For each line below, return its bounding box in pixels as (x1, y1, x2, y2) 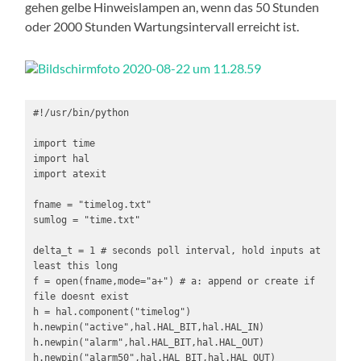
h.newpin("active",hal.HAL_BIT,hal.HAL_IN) (32, 322, 264, 334)
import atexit (32, 168, 106, 180)
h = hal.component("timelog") (32, 306, 191, 318)
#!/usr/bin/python (32, 107, 129, 119)
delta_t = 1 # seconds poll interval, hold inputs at (32, 245, 321, 257)
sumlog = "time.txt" (32, 214, 140, 226)
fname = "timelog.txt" (32, 199, 151, 211)
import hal (32, 153, 89, 165)
